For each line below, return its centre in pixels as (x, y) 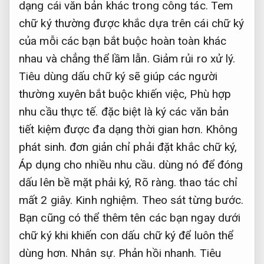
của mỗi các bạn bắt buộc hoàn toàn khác (123, 41)
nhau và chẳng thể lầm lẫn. (86, 58)
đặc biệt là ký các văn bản (164, 111)
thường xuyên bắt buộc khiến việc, (105, 94)
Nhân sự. (93, 253)
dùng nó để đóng (199, 164)
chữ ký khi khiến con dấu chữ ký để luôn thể (126, 235)
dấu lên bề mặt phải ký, (77, 182)
